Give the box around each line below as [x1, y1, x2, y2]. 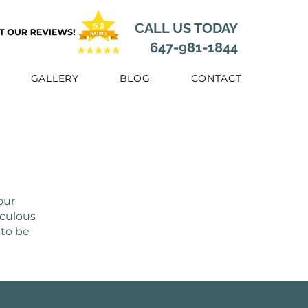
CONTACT [190, 72, 242, 85]
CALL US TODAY [135, 20, 238, 36]
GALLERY [30, 72, 79, 85]
